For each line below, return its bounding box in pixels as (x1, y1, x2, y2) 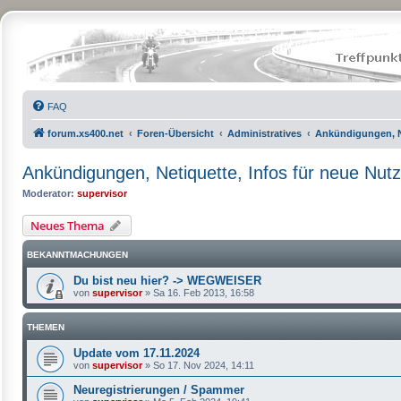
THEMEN (27, 321, 64, 332)
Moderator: (22, 188, 74, 199)
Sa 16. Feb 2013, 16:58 (153, 286, 254, 298)
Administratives (227, 128, 302, 139)
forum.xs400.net (47, 128, 124, 139)
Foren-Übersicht (137, 128, 214, 139)
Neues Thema (30, 217, 105, 234)
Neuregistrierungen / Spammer (73, 382, 244, 397)
